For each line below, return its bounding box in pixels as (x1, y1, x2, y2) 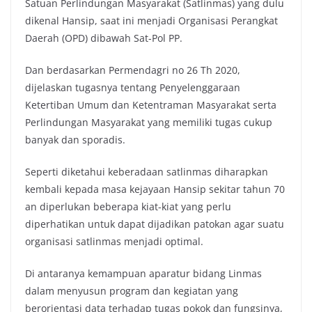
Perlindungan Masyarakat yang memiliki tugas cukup (25, 116, 272, 130)
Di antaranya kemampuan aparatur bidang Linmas (25, 267, 262, 281)
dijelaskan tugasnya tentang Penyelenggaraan (25, 81, 240, 95)
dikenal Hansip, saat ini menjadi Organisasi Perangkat (25, 14, 278, 28)
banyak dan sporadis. (25, 133, 125, 147)
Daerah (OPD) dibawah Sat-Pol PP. (25, 31, 182, 45)
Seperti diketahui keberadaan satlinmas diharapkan (25, 165, 268, 179)
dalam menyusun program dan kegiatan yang (25, 284, 238, 298)
